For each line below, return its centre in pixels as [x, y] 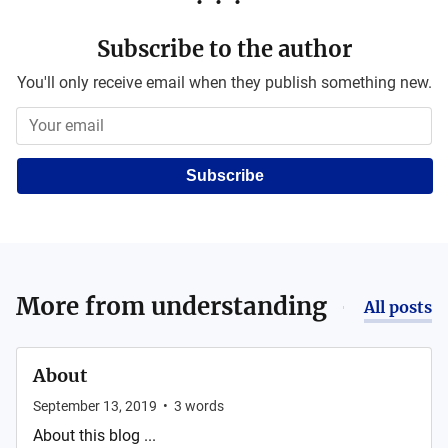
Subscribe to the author [224, 49]
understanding [239, 306]
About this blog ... [94, 435]
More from [83, 306]
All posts [398, 307]
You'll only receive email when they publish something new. [224, 82]
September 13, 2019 [95, 406]
